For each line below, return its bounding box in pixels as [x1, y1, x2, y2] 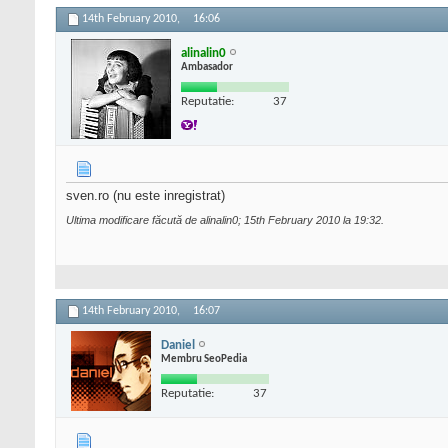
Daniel [161, 338, 195, 352]
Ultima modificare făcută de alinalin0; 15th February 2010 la [66, 214, 354, 227]
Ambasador [181, 61, 233, 73]
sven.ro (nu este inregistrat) [66, 188, 225, 204]
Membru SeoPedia [161, 353, 247, 365]
